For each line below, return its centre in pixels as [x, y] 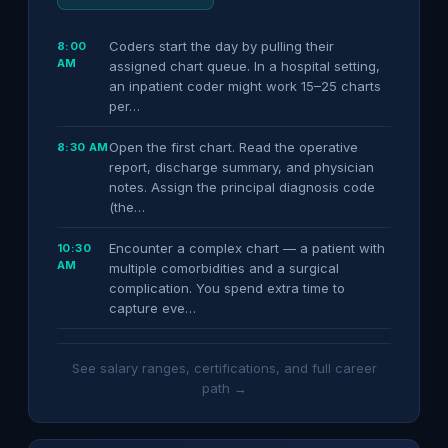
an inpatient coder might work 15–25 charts [245, 85]
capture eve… [152, 307]
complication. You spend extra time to [227, 287]
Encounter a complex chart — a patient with [247, 247]
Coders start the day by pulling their [221, 45]
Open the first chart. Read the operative [233, 146]
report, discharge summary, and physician [241, 166]
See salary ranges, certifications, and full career [224, 367]
